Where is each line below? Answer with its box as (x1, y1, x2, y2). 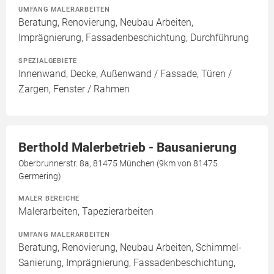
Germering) (18, 171, 61, 181)
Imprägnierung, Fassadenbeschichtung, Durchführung (18, 32, 249, 43)
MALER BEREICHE (18, 194, 80, 202)
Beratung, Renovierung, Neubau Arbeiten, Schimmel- (18, 242, 242, 253)
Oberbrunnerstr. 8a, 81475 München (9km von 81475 (18, 158, 218, 168)
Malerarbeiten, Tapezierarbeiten (18, 206, 154, 217)
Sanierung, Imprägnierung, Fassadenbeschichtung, (18, 257, 235, 268)
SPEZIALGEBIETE (18, 56, 78, 65)
